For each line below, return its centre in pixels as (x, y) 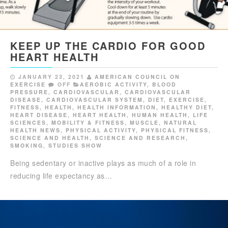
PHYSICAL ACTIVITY (101, 130)
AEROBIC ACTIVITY (113, 84)
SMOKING (27, 146)
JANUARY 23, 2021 (51, 77)
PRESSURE (29, 92)
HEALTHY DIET (187, 107)
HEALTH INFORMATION (117, 107)
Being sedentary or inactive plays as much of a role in (103, 163)
